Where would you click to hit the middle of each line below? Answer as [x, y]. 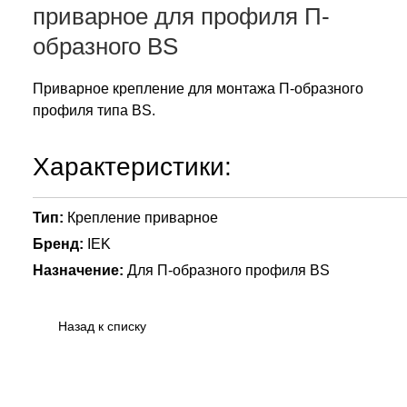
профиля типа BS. [94, 110]
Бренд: [58, 243]
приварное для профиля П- [181, 16]
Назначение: [78, 270]
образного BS [105, 46]
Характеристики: [132, 166]
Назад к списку [102, 326]
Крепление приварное [141, 217]
